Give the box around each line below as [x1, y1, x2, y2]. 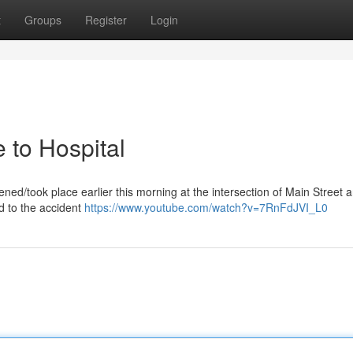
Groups [24, 12, 61, 28]
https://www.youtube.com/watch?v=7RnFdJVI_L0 [84, 199, 328, 215]
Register [85, 12, 127, 28]
